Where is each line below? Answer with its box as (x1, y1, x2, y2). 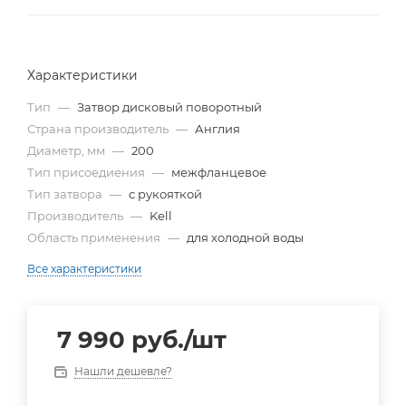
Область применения (27, 230, 160, 246)
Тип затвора (27, 187, 102, 202)
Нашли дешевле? (74, 364, 172, 379)
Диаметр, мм (27, 143, 105, 159)
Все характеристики (27, 262, 141, 276)
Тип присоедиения (27, 165, 145, 180)
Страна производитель (27, 121, 169, 137)
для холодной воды (187, 230, 304, 246)
